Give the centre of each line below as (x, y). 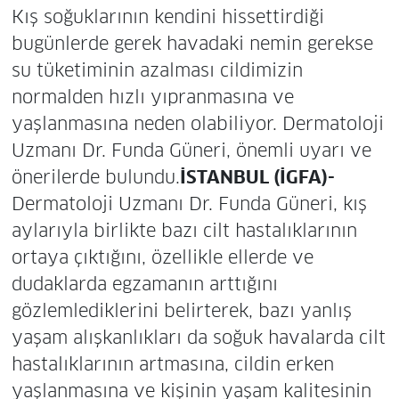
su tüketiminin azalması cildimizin (157, 70)
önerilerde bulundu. (95, 177)
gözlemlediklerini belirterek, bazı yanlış (181, 310)
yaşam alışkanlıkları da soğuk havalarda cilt (198, 337)
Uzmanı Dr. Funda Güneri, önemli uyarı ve (191, 150)
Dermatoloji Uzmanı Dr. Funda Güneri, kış (189, 204)
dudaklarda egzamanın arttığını (144, 284)
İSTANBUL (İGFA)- (257, 177)
